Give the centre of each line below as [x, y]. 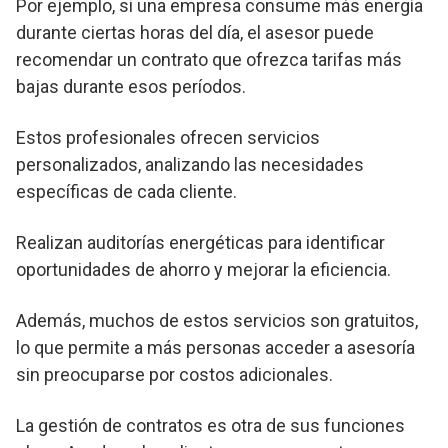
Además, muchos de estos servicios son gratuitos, [217, 321]
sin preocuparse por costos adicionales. [174, 375]
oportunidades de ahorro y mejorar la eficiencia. [203, 270]
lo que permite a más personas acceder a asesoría [215, 348]
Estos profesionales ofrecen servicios [168, 138]
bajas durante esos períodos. [131, 87]
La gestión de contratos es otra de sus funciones [210, 426]
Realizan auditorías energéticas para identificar [200, 243]
